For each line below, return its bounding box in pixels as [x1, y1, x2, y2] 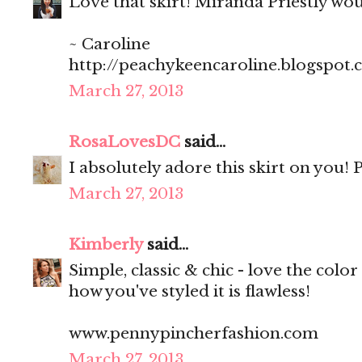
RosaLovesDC [69, 133, 180, 152]
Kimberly [69, 235, 143, 255]
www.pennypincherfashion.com [69, 324, 318, 343]
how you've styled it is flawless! [69, 282, 310, 301]
